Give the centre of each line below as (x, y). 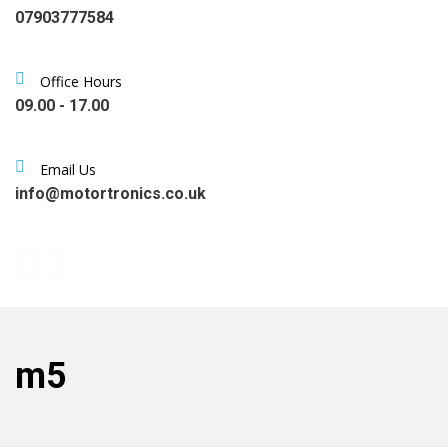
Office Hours (81, 81)
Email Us (68, 169)
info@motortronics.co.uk (110, 193)
